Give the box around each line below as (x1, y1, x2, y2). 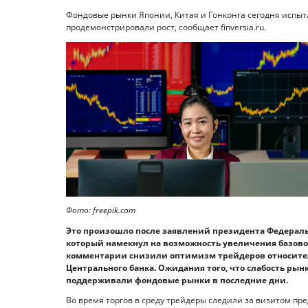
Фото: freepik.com (66, 204, 135, 217)
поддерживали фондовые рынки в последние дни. (66, 274, 288, 286)
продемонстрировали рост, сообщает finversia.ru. (66, 21, 266, 34)
